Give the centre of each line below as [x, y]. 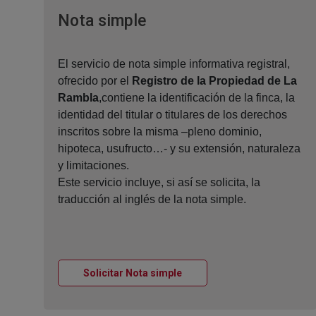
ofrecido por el [95, 81]
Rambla [78, 98]
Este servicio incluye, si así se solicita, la [159, 183]
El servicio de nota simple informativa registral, [174, 64]
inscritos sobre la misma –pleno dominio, [160, 132]
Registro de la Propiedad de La [214, 81]
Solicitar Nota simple [133, 273]
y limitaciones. [93, 166]
